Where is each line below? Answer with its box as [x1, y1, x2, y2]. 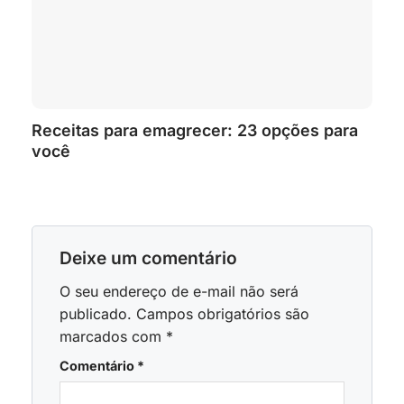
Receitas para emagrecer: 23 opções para [31, 121, 358, 141]
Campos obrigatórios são [136, 304, 309, 323]
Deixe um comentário [60, 247, 242, 270]
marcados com [60, 326, 166, 345]
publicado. [60, 304, 132, 323]
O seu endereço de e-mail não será [60, 281, 298, 300]
